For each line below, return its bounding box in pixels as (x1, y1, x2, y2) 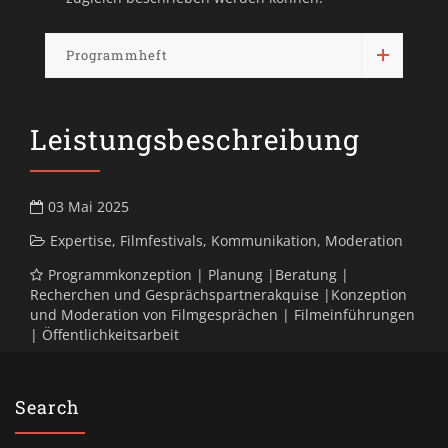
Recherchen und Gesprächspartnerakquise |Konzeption (30, 284, 407, 304)
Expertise (50, 230, 112, 250)
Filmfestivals (120, 230, 203, 250)
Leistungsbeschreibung (30, 120, 360, 158)
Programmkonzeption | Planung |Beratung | (48, 264, 349, 284)
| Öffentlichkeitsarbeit (30, 324, 179, 344)
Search (15, 394, 80, 419)
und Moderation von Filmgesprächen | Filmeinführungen (30, 304, 415, 324)
